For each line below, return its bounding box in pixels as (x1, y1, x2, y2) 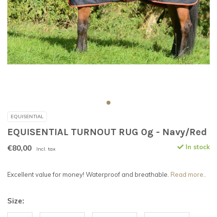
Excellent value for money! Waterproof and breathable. (7, 170, 170, 179)
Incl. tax (36, 146, 56, 153)
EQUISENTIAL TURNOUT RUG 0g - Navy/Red (7, 126, 207, 138)
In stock (184, 143, 210, 151)
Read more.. (170, 170, 206, 179)
